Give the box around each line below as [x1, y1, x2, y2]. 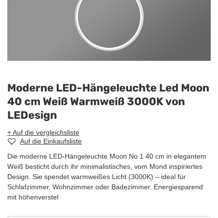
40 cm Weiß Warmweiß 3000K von [7, 95, 185, 109]
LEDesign [7, 109, 57, 122]
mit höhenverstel [7, 193, 58, 201]
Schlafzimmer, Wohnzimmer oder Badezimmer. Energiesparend [7, 183, 203, 191]
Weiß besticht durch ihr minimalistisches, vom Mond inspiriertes [7, 163, 202, 171]
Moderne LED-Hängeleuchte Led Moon [7, 81, 209, 95]
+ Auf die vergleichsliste [7, 128, 79, 137]
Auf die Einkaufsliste [20, 137, 82, 145]
